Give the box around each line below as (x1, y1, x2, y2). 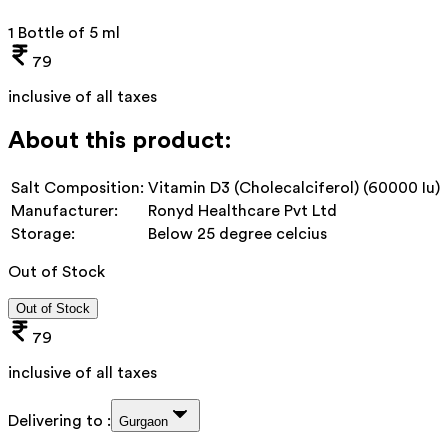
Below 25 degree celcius (148, 225, 327, 242)
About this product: (8, 128, 232, 153)
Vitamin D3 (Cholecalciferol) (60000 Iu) (148, 179, 440, 196)
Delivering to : (8, 412, 111, 429)
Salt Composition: (11, 179, 144, 196)
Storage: (11, 225, 75, 242)
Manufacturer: (11, 202, 118, 219)
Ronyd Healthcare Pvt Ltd (148, 202, 337, 219)
